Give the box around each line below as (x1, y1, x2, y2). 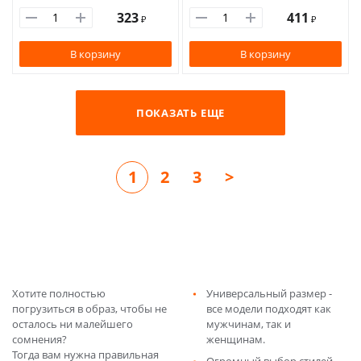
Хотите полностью (12, 286, 106, 301)
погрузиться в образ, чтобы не (12, 301, 167, 316)
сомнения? (12, 332, 67, 346)
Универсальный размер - (206, 286, 332, 301)
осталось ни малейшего (12, 317, 133, 331)
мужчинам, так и (206, 317, 291, 331)
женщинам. (206, 332, 265, 346)
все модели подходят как (206, 301, 331, 316)
